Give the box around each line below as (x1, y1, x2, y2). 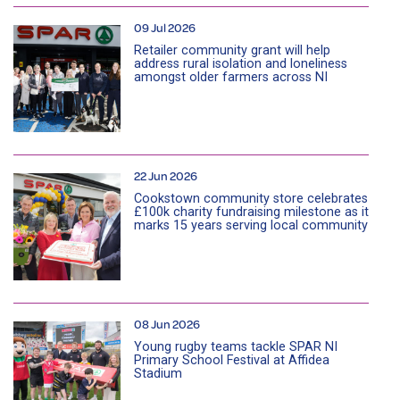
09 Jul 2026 (134, 18, 196, 36)
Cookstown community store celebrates (134, 190, 368, 206)
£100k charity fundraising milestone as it (134, 204, 369, 220)
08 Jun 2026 (134, 314, 200, 332)
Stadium (134, 365, 182, 381)
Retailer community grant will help (134, 42, 330, 58)
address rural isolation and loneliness (134, 55, 347, 71)
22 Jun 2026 (134, 166, 197, 184)
